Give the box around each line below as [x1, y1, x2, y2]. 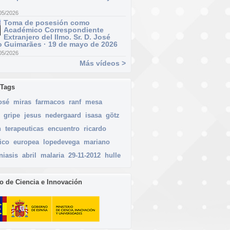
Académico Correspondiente [4, 26, 104, 34]
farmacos [35, 98, 65, 106]
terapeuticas [5, 125, 44, 132]
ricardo [84, 125, 106, 132]
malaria [41, 151, 64, 159]
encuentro [48, 125, 80, 132]
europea [13, 138, 39, 146]
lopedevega [43, 138, 80, 146]
